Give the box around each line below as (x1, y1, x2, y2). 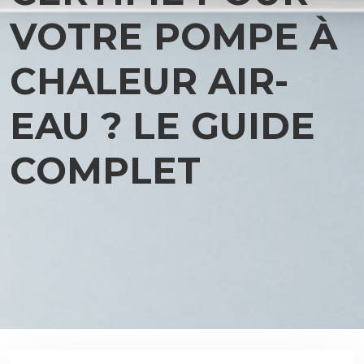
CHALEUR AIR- (10, 58, 288, 103)
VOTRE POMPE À (10, 14, 337, 58)
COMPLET (10, 148, 201, 193)
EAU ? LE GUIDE (10, 103, 315, 148)
